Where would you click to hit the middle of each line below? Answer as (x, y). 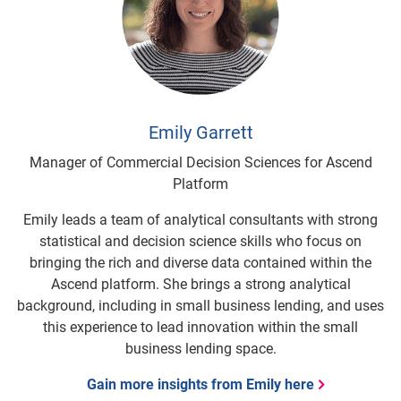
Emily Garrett (200, 133)
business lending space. (200, 349)
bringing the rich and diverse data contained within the (200, 263)
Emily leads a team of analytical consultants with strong (200, 220)
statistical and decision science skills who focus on (200, 242)
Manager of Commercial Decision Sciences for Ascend (200, 163)
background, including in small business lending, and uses (200, 306)
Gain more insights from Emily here (200, 385)
